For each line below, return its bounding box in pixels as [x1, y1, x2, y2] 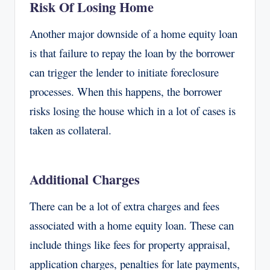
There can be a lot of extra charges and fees [30, 198, 219, 214]
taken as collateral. [30, 122, 111, 138]
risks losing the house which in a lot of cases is [30, 103, 236, 119]
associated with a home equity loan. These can [30, 218, 234, 233]
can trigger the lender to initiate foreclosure [30, 64, 219, 80]
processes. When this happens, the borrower [30, 84, 222, 99]
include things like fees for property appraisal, [30, 237, 230, 253]
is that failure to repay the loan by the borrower [30, 45, 234, 61]
